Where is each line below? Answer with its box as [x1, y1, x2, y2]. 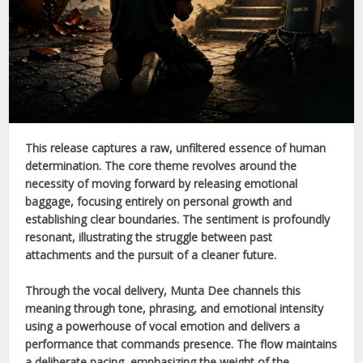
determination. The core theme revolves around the [25, 157, 297, 173]
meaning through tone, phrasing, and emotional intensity [25, 300, 324, 316]
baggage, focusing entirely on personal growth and [25, 193, 293, 209]
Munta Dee [170, 282, 230, 298]
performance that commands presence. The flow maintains [25, 335, 338, 352]
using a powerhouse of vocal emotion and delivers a [25, 318, 301, 334]
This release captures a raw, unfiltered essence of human [25, 139, 327, 156]
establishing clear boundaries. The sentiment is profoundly [25, 211, 331, 227]
